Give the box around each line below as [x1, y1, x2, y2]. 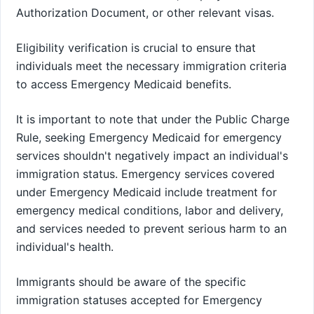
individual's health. [16, 240, 114, 254]
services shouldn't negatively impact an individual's [16, 149, 288, 163]
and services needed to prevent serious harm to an [16, 221, 287, 236]
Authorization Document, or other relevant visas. [16, 6, 274, 20]
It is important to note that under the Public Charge [16, 112, 289, 127]
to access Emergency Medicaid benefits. [16, 77, 231, 92]
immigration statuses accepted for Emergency [16, 293, 262, 308]
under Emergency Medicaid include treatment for [16, 185, 277, 200]
